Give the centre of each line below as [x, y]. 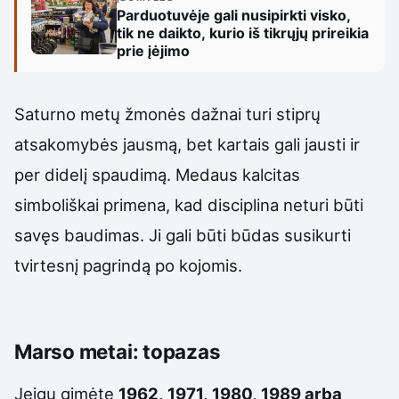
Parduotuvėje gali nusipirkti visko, [234, 15]
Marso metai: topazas [118, 351]
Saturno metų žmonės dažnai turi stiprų [167, 114]
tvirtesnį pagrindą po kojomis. [128, 265]
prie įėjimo [153, 50]
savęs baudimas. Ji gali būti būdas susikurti [183, 235]
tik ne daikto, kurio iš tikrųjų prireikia [243, 33]
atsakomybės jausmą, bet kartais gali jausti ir [187, 144]
